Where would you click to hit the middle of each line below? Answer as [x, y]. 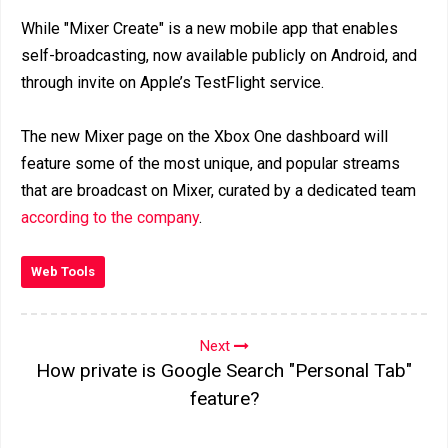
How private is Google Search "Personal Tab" [224, 370]
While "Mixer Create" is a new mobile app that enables [209, 28]
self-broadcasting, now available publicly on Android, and [219, 55]
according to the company [110, 217]
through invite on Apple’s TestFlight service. [172, 82]
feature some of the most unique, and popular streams [210, 163]
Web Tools [63, 271]
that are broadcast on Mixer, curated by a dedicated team [218, 190]
